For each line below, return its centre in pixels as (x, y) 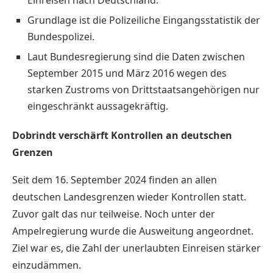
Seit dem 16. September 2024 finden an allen (115, 179)
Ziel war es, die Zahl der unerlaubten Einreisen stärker (136, 248)
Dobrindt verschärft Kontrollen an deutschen (122, 135)
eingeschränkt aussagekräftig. (98, 106)
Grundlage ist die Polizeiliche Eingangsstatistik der (144, 20)
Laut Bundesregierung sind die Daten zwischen (136, 56)
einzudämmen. (47, 265)
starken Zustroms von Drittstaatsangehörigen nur (144, 89)
